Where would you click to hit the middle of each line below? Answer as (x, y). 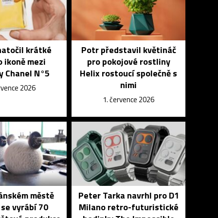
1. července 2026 (129, 100)
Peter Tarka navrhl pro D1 (128, 195)
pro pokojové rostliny (128, 62)
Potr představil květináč (128, 50)
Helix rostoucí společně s (129, 73)
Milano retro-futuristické (128, 207)
